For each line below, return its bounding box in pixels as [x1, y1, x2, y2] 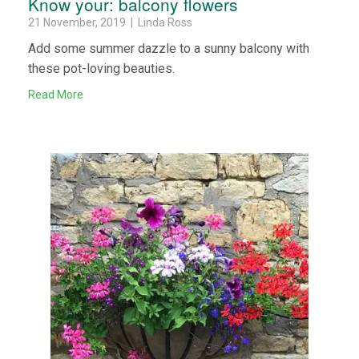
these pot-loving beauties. [28, 60, 175, 76]
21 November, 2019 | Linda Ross [28, 15, 192, 29]
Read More [28, 87, 83, 101]
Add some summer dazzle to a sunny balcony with [28, 40, 309, 56]
